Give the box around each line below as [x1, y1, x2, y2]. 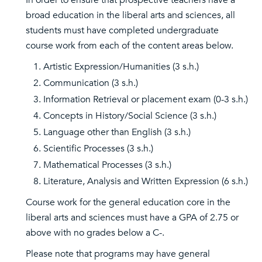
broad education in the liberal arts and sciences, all [26, 9, 235, 22]
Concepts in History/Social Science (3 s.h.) [43, 109, 216, 122]
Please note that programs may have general [26, 247, 210, 260]
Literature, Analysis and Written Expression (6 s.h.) [43, 175, 248, 188]
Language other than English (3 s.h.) [43, 126, 191, 139]
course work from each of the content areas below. [26, 39, 233, 52]
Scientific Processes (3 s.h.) [43, 142, 153, 155]
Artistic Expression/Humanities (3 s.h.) [43, 60, 199, 73]
